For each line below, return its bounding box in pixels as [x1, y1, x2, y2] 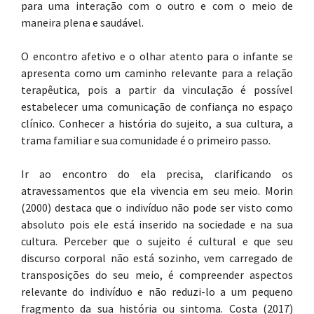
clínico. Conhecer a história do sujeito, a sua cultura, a [21, 116, 293, 130]
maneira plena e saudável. [21, 15, 144, 29]
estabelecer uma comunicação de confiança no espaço [21, 100, 293, 114]
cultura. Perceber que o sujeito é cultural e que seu [21, 234, 293, 248]
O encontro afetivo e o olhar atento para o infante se [21, 49, 293, 63]
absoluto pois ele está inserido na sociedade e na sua [21, 217, 293, 231]
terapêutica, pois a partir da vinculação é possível [21, 83, 293, 97]
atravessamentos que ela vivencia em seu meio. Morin [21, 184, 293, 198]
